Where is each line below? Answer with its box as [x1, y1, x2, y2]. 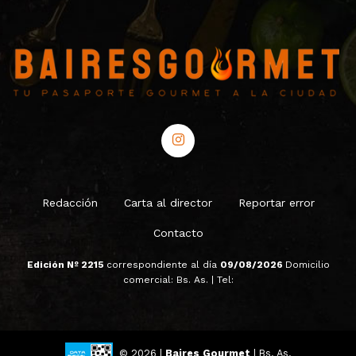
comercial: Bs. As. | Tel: [122, 274, 234, 286]
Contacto [153, 226, 203, 240]
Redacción [41, 196, 98, 210]
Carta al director [123, 196, 212, 210]
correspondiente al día [106, 259, 220, 271]
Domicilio [284, 259, 330, 271]
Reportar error [238, 196, 315, 210]
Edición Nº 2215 [26, 259, 106, 271]
